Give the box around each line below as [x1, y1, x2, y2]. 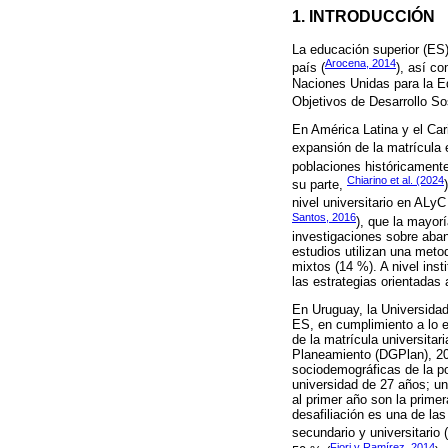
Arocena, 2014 [325, 57, 396, 70]
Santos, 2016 [292, 210, 356, 223]
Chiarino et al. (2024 [347, 173, 444, 186]
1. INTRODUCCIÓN [292, 6, 435, 25]
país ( [292, 60, 325, 76]
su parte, [292, 177, 347, 193]
